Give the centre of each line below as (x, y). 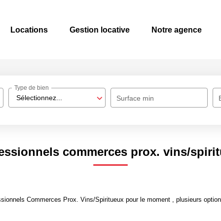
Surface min (135, 98)
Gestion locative (100, 30)
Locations (29, 30)
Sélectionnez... (39, 98)
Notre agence (177, 30)
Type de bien (32, 88)
